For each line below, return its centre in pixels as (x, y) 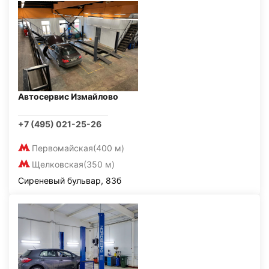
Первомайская (62, 148)
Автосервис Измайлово (68, 96)
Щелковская (58, 164)
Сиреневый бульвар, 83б (70, 180)
